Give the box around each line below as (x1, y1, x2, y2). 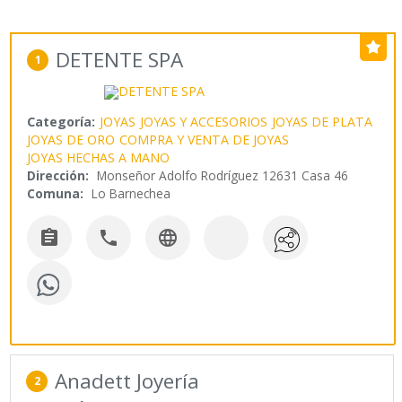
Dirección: (27, 167, 90, 185)
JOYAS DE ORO (27, 131, 116, 149)
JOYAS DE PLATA (272, 113, 373, 131)
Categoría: (27, 113, 96, 131)
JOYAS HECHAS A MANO (27, 149, 170, 167)
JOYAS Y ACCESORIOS (140, 113, 268, 131)
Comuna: (27, 185, 84, 203)
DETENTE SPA (56, 46, 184, 74)
